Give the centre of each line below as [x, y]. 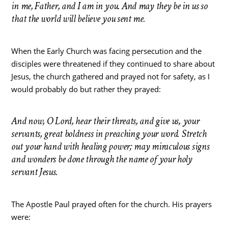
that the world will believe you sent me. [78, 19]
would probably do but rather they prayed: [86, 89]
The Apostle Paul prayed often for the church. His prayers [112, 204]
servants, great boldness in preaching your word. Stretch [109, 134]
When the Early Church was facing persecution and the [107, 51]
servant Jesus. [35, 172]
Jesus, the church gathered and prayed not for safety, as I [111, 77]
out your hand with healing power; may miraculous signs [110, 147]
